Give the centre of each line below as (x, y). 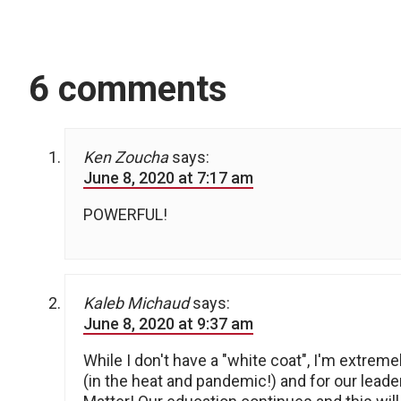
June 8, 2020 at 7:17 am (168, 178)
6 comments (128, 90)
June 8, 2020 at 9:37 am (168, 324)
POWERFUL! (125, 215)
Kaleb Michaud (136, 303)
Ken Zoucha (126, 158)
